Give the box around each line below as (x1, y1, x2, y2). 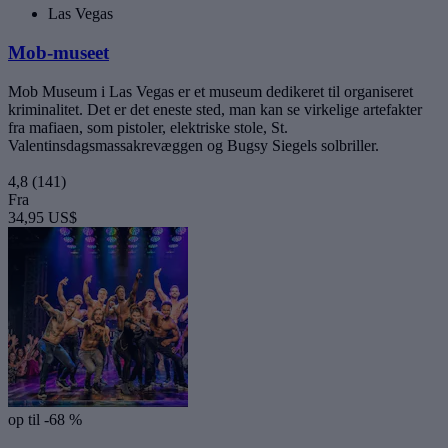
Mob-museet (8, 41, 109, 63)
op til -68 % (8, 410, 82, 428)
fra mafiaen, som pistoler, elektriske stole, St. (8, 118, 288, 136)
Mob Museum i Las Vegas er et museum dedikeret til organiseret (8, 82, 413, 100)
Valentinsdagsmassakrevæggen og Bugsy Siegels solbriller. (8, 136, 379, 154)
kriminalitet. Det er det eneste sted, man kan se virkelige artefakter (8, 100, 422, 118)
